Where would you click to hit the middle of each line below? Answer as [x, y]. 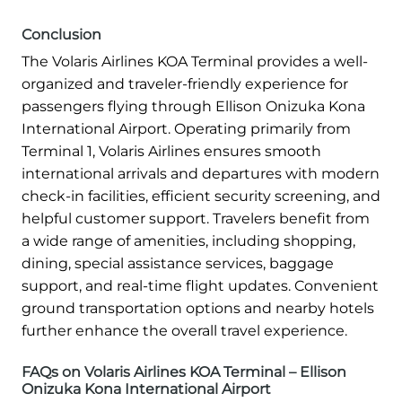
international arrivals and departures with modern [201, 174]
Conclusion [61, 35]
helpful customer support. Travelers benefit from [196, 219]
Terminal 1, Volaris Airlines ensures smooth [171, 152]
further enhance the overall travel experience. [184, 331]
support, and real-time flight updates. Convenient [200, 286]
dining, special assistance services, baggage [178, 264]
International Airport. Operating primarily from [186, 129]
